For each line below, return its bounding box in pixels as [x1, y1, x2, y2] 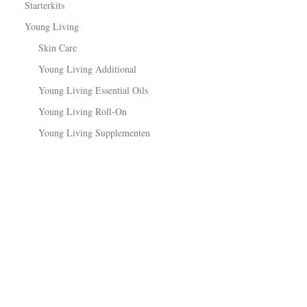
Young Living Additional [38, 62, 136, 75]
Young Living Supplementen [38, 126, 150, 139]
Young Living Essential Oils [38, 84, 148, 97]
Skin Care [38, 41, 77, 54]
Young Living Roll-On [38, 105, 127, 118]
